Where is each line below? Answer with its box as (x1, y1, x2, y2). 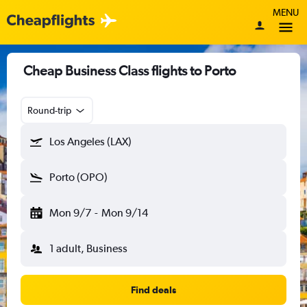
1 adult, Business (49, 242, 127, 255)
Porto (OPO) (49, 171, 108, 184)
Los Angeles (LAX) (49, 135, 132, 148)
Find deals (131, 284, 176, 295)
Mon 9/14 (101, 206, 148, 219)
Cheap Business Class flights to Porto (23, 62, 236, 78)
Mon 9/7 (49, 206, 91, 219)
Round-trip (27, 105, 71, 116)
